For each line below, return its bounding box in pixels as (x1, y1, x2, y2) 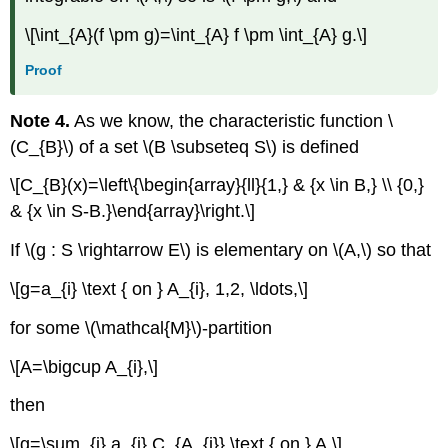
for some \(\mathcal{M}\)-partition (10, 317, 273, 338)
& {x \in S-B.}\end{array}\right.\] (10, 201, 256, 222)
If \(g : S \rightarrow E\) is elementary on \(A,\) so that (10, 240, 432, 261)
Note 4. (10, 110, 71, 131)
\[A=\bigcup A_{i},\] (10, 356, 159, 377)
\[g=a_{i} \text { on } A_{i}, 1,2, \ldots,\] (10, 278, 309, 299)
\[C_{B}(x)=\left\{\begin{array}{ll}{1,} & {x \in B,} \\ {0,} (10, 175, 425, 196)
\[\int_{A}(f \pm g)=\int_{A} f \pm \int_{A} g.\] (25, 24, 368, 45)
